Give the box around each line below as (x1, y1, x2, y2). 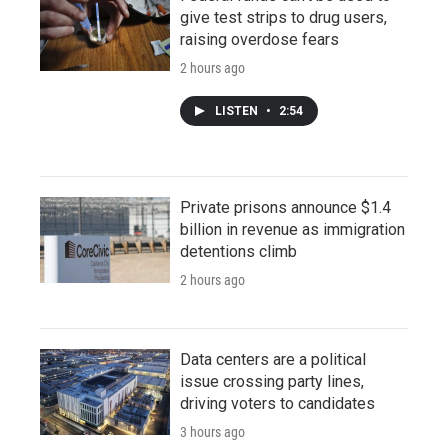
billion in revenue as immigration (180, 219, 405, 239)
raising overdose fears (180, 29, 339, 49)
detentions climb (180, 241, 297, 261)
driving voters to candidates (180, 393, 375, 413)
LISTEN (215, 103, 261, 118)
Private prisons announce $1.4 (180, 197, 391, 217)
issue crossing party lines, (180, 371, 364, 391)
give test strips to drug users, (180, 7, 387, 27)
